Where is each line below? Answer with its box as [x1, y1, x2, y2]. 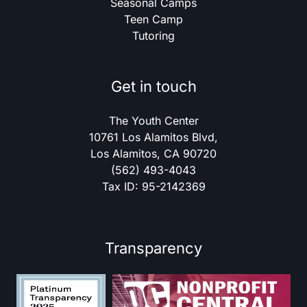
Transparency [105, 239, 202, 257]
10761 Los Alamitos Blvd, [89, 130, 218, 144]
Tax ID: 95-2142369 [101, 180, 206, 193]
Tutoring [132, 29, 175, 42]
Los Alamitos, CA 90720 [90, 147, 217, 160]
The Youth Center [108, 114, 199, 127]
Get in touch [110, 77, 197, 95]
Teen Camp [124, 12, 183, 26]
